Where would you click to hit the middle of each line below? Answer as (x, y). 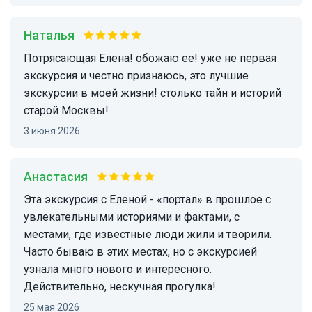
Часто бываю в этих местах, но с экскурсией (140, 252)
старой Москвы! (66, 111)
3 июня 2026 (55, 131)
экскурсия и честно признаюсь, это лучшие (136, 76)
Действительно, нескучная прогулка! (120, 287)
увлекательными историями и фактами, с (132, 217)
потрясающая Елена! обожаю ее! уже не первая (28, 58)
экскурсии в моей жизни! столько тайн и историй (153, 93)
